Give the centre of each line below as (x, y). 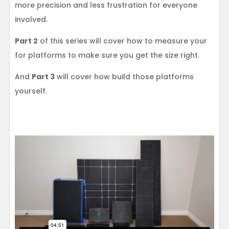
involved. (31, 19)
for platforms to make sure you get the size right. (107, 55)
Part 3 (43, 77)
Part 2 (26, 41)
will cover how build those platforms (124, 77)
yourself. (31, 91)
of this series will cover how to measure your (122, 41)
